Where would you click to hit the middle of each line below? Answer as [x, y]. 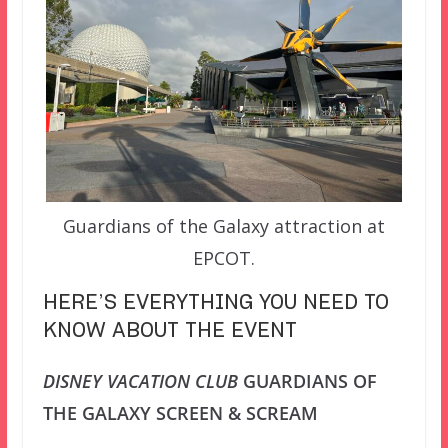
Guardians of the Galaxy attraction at [223, 226]
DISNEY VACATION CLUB [140, 381]
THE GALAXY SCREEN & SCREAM [180, 413]
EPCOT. [223, 258]
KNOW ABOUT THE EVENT [169, 331]
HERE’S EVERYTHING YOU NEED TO [215, 303]
